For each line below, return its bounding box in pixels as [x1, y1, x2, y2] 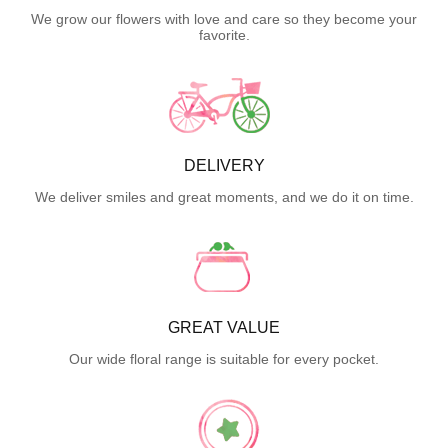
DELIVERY [183, 156, 265, 174]
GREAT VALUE [168, 318, 280, 336]
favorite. [198, 26, 250, 43]
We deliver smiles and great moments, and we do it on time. [34, 188, 414, 205]
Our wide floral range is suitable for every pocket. [69, 350, 379, 367]
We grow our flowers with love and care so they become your [31, 10, 417, 27]
